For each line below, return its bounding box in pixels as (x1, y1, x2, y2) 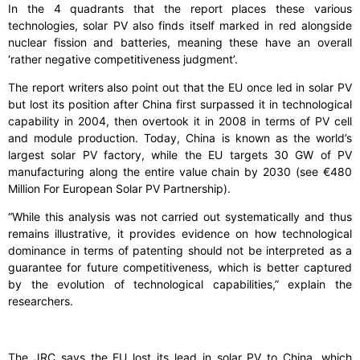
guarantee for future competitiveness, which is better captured (8, 260, 352, 275)
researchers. (8, 294, 80, 309)
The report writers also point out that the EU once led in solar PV (8, 80, 352, 95)
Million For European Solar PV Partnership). (8, 182, 234, 196)
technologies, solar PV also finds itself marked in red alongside (8, 18, 352, 33)
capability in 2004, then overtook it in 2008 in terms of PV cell (8, 114, 352, 129)
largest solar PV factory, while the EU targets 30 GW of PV (8, 148, 352, 162)
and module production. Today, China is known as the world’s (8, 131, 352, 145)
